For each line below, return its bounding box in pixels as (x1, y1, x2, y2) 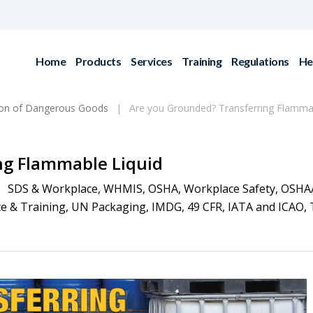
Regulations (231, 54, 289, 68)
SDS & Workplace (8, 181, 98, 196)
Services (131, 54, 172, 68)
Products (75, 54, 121, 68)
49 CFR (187, 199, 222, 214)
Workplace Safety (184, 181, 275, 196)
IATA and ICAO (228, 199, 304, 214)
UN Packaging (71, 199, 146, 214)
